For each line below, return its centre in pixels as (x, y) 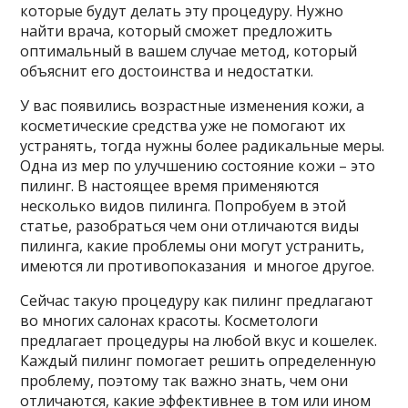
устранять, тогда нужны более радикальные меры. (203, 146)
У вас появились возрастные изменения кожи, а (193, 106)
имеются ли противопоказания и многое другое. (198, 266)
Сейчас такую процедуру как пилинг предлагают (197, 301)
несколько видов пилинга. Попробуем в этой (184, 206)
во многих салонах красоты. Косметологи (169, 321)
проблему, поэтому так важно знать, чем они (184, 381)
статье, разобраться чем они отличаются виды (190, 226)
